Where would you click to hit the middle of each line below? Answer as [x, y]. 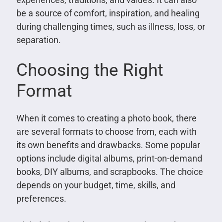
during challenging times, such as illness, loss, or [111, 27]
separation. [38, 40]
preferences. [41, 199]
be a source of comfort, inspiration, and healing [108, 13]
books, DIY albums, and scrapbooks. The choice [110, 172]
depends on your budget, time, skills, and [96, 185]
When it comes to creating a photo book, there [106, 118]
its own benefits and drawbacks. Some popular [108, 145]
